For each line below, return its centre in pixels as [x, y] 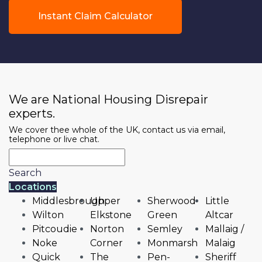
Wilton [48, 215]
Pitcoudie [55, 229]
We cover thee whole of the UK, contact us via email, [117, 130]
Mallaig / [224, 229]
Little [217, 201]
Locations [33, 187]
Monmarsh [173, 243]
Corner [106, 243]
